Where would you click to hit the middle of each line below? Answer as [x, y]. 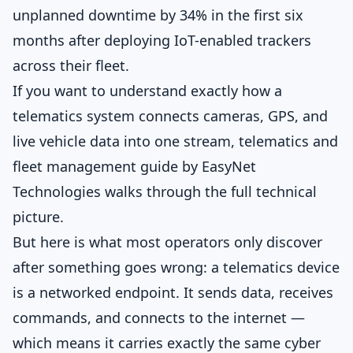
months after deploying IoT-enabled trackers [162, 40]
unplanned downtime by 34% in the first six [158, 15]
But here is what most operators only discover [167, 242]
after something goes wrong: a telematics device [176, 267]
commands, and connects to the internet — [159, 318]
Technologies [57, 191]
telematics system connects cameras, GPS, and [170, 116]
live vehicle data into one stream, [126, 141]
